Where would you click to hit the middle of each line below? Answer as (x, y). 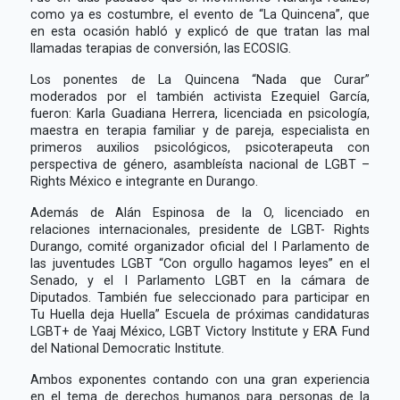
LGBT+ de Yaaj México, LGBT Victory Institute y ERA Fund (200, 331)
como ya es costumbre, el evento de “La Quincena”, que (200, 14)
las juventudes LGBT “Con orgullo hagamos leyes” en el (200, 263)
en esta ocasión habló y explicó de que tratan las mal (200, 31)
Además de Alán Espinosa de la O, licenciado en (200, 212)
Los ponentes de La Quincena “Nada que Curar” (200, 79)
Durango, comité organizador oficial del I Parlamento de (200, 246)
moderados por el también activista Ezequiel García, (200, 96)
